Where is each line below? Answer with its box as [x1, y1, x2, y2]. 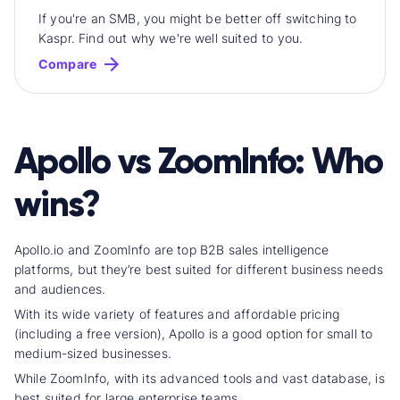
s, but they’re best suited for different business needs [63, 261, 384, 277]
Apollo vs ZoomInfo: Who [14, 138, 383, 183]
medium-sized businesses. [14, 345, 171, 361]
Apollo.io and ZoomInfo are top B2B [14, 241, 229, 257]
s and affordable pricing [197, 305, 339, 321]
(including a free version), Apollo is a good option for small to [14, 325, 373, 341]
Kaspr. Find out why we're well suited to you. [38, 29, 304, 46]
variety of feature [94, 305, 198, 321]
